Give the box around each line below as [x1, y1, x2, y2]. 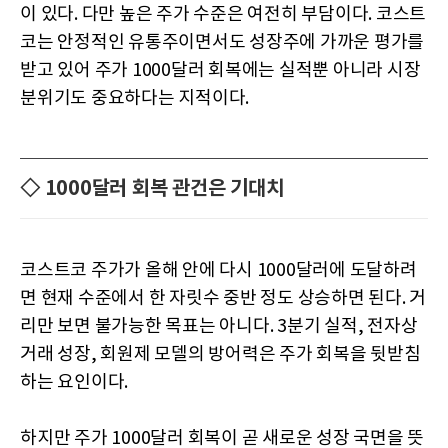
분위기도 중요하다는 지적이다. [20, 87, 249, 109]
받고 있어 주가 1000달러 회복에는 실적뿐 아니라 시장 [20, 59, 421, 81]
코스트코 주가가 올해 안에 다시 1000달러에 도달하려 [20, 259, 417, 281]
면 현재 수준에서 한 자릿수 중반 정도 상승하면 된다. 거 [20, 287, 426, 309]
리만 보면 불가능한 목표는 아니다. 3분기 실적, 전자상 [20, 315, 418, 337]
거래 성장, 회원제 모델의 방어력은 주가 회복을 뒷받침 [20, 343, 421, 365]
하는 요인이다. [20, 371, 128, 393]
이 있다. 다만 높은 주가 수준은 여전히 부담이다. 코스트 [20, 3, 426, 25]
